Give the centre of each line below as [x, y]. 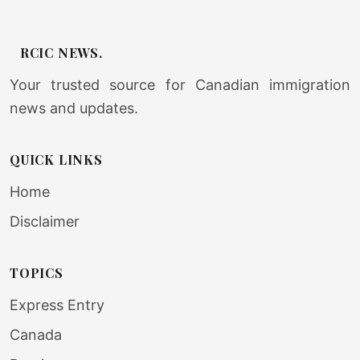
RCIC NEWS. [59, 53]
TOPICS [37, 273]
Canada [36, 335]
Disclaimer [45, 221]
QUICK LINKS [56, 160]
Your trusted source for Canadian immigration [180, 85]
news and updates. [74, 108]
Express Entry [57, 305]
